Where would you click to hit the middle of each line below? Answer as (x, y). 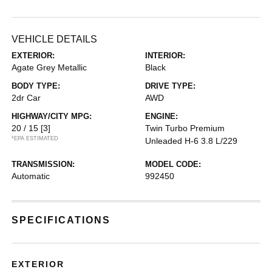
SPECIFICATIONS (61, 220)
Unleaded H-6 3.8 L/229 (191, 141)
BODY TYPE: (36, 86)
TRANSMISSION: (43, 165)
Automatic (31, 176)
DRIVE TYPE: (170, 86)
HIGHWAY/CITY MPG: (52, 117)
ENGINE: (161, 117)
